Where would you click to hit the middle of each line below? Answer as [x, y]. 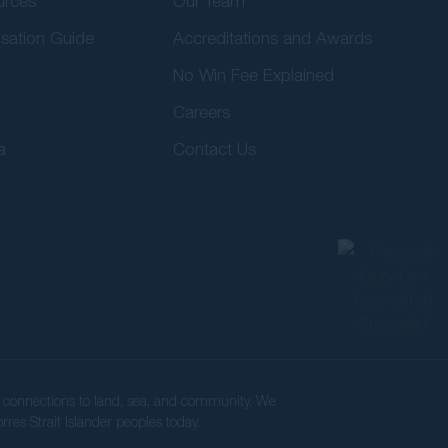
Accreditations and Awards [273, 37]
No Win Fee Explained [254, 74]
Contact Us [215, 148]
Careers [202, 111]
